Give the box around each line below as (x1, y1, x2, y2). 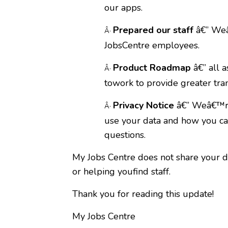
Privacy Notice (113, 99, 174, 111)
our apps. (104, 2, 142, 14)
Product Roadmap (113, 62, 191, 74)
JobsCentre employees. (104, 39, 199, 51)
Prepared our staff (113, 24, 193, 36)
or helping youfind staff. (72, 165, 170, 178)
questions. (104, 129, 146, 141)
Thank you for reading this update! (72, 188, 214, 200)
